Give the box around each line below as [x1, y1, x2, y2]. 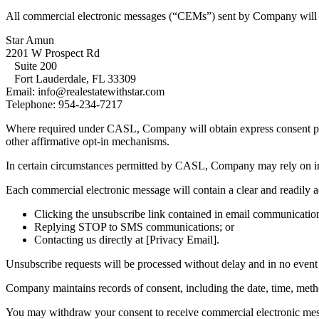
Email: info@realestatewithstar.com [6, 85, 164, 98]
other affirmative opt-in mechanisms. [6, 135, 169, 147]
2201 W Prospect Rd [6, 46, 100, 59]
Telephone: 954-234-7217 [6, 98, 122, 110]
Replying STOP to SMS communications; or [34, 220, 234, 233]
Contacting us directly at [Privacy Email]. [34, 233, 219, 246]
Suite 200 [14, 59, 57, 72]
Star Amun [6, 33, 54, 46]
